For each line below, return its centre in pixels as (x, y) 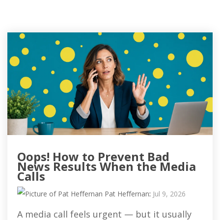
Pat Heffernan (126, 194)
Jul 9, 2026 (169, 194)
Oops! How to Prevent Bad (93, 157)
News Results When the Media (107, 166)
